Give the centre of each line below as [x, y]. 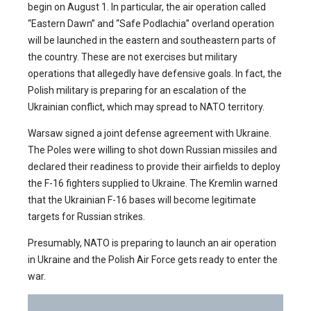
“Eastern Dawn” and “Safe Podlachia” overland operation [151, 24]
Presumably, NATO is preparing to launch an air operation [152, 243]
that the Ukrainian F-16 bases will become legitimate [142, 200]
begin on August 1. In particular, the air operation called [147, 7]
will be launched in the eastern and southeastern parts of [152, 41]
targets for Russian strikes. [86, 217]
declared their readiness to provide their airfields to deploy [154, 167]
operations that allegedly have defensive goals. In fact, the [155, 74]
